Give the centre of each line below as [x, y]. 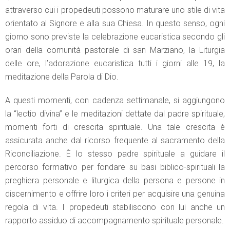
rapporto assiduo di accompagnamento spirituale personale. [114, 221]
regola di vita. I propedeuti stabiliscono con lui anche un [115, 207]
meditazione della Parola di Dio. [62, 77]
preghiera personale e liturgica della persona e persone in [115, 181]
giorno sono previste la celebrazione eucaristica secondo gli [115, 37]
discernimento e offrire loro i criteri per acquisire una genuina [115, 194]
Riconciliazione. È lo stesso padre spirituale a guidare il [115, 154]
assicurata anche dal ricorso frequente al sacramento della [115, 141]
